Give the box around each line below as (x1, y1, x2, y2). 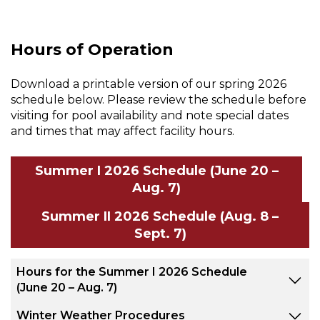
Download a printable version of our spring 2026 (11, 77, 286, 91)
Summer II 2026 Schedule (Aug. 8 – (41, 209, 279, 225)
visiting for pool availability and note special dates (11, 109, 289, 123)
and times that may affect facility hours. (11, 124, 234, 139)
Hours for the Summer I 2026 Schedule (16, 265, 247, 279)
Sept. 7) (134, 226, 186, 242)
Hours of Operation (11, 40, 174, 60)
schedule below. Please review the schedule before (11, 93, 306, 107)
